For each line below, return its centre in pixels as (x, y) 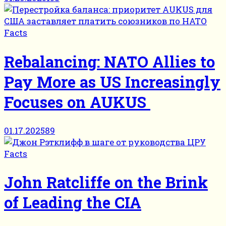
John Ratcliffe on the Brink (106, 182)
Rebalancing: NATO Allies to (109, 61)
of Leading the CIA (73, 203)
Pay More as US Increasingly (112, 81)
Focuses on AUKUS (77, 102)
